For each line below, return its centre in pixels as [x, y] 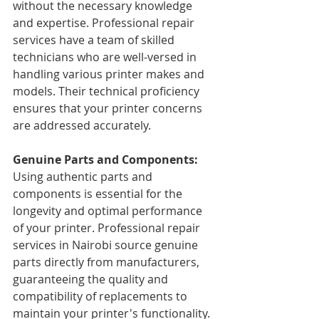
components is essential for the [99, 194]
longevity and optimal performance [109, 211]
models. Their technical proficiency [108, 91]
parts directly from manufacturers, [108, 262]
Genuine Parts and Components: [107, 159]
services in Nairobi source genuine [107, 245]
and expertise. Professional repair [105, 23]
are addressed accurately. [82, 125]
